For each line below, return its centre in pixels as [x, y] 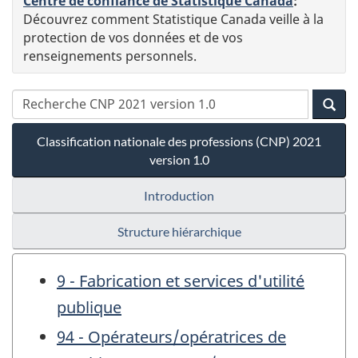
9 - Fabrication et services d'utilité [181, 280]
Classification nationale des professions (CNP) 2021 [179, 141]
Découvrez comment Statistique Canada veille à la [173, 19]
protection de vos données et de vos [133, 37]
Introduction [179, 195]
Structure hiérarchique [179, 231]
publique [89, 307]
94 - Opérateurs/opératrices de [171, 336]
